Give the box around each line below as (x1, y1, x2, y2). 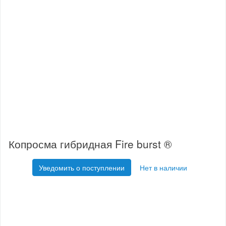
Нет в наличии (140, 162, 187, 173)
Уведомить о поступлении (39, 162, 125, 173)
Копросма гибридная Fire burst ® (9, 136, 172, 152)
